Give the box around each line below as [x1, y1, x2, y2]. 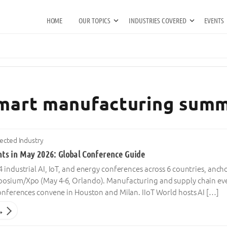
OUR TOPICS [79, 17, 111, 25]
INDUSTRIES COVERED [129, 17, 186, 25]
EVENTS [204, 17, 224, 25]
